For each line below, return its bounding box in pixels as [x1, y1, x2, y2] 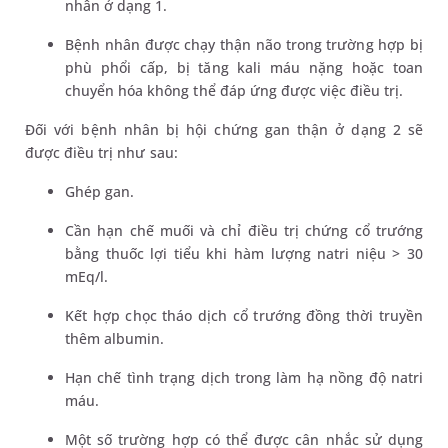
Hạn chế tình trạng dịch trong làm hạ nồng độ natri [65, 367, 423, 387]
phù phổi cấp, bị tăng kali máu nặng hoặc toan [65, 57, 423, 77]
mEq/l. [65, 266, 109, 286]
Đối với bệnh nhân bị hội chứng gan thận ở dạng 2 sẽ [25, 119, 423, 139]
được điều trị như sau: [25, 142, 178, 162]
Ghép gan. [65, 181, 135, 201]
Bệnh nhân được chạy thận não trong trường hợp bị [65, 34, 423, 54]
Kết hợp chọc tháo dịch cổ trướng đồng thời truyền [65, 305, 423, 325]
